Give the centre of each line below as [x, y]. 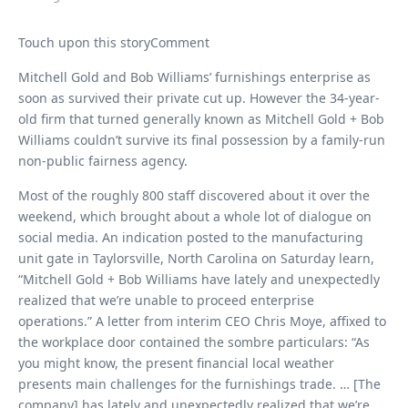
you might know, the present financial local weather [176, 363]
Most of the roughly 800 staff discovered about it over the [194, 195]
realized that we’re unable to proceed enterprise [166, 300]
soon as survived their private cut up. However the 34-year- [199, 98]
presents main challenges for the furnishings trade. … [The [199, 384]
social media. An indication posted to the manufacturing [191, 237]
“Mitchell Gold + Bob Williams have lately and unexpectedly [199, 279]
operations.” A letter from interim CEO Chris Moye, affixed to [202, 321]
